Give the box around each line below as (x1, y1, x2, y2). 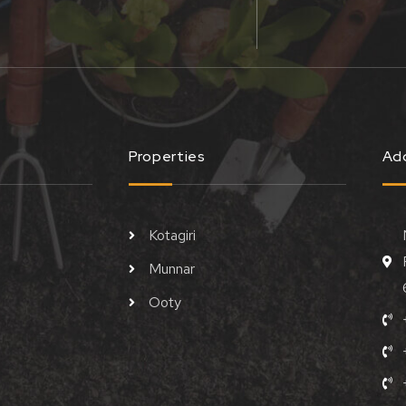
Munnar (149, 259, 196, 279)
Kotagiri (149, 226, 197, 246)
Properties (128, 147, 206, 167)
